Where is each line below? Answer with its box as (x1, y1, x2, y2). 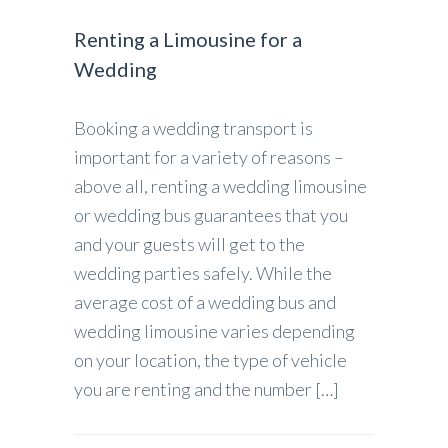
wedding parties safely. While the (74, 261, 332, 284)
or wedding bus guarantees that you (74, 203, 348, 226)
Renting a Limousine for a (74, 26, 302, 51)
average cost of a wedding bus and (74, 290, 336, 313)
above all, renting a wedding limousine (74, 174, 367, 197)
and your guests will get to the (74, 232, 305, 255)
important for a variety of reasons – (74, 145, 344, 168)
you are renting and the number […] (74, 377, 339, 400)
